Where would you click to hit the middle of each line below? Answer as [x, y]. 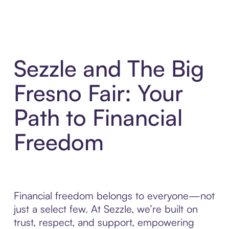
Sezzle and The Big [109, 68]
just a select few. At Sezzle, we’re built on [106, 209]
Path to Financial [98, 118]
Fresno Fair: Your [98, 93]
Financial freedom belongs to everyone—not [114, 196]
